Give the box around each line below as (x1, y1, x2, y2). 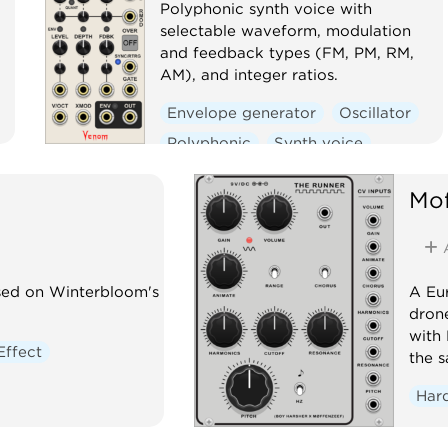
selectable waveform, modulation (159, 21, 411, 40)
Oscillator (339, 103, 412, 122)
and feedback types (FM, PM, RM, (159, 43, 414, 62)
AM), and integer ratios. (159, 65, 338, 84)
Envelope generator (167, 103, 317, 122)
